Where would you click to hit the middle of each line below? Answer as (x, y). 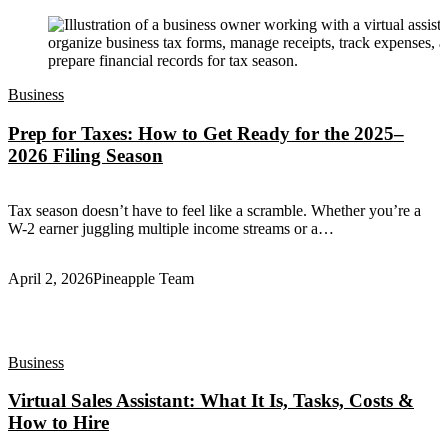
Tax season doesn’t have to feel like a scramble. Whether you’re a (214, 210)
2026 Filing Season (85, 155)
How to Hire (58, 423)
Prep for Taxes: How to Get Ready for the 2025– (206, 133)
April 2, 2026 (50, 278)
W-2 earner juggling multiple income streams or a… (171, 228)
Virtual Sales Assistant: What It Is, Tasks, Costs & (211, 401)
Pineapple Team (143, 278)
